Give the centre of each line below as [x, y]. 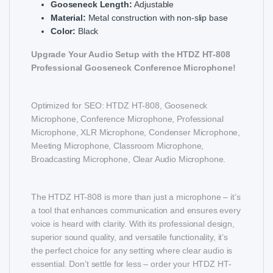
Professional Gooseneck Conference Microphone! [133, 67]
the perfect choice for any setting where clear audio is [132, 250]
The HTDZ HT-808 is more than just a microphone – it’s [136, 197]
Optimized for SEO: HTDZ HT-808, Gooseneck [119, 105]
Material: [68, 17]
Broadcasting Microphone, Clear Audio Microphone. [129, 159]
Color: [63, 31]
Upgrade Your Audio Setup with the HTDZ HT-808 [131, 54]
